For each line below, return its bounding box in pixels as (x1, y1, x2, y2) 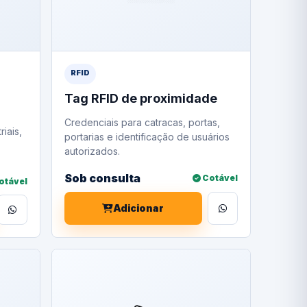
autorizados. (64, 145, 120, 158)
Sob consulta (64, 171, 140, 185)
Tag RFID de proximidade (64, 91, 217, 106)
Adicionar (113, 202, 164, 214)
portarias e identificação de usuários (64, 131, 230, 143)
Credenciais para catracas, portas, (64, 116, 220, 129)
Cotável (200, 173, 238, 184)
